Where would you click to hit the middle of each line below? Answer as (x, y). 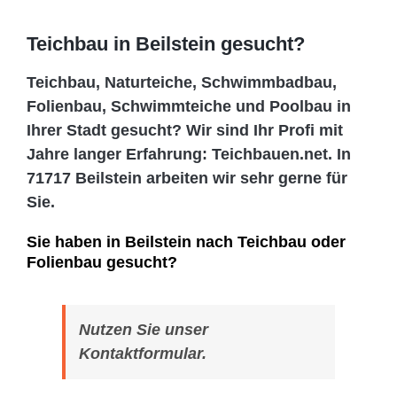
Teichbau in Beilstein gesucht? (166, 44)
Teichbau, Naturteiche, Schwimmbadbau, (182, 83)
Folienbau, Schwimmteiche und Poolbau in (189, 107)
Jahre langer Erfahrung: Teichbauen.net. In (189, 155)
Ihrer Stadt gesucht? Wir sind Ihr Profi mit (185, 131)
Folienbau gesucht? (102, 263)
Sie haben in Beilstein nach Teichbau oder (186, 242)
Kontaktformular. (143, 354)
